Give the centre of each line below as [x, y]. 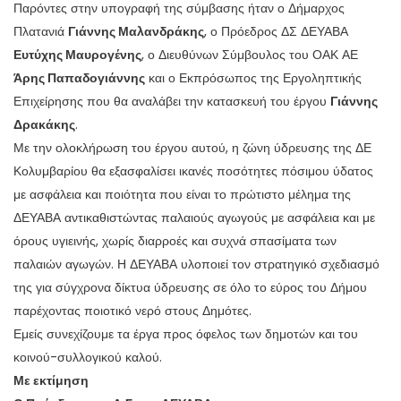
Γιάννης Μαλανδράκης [136, 31]
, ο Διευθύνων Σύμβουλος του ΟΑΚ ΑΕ [250, 55]
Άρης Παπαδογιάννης [79, 78]
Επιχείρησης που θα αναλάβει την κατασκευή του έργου [172, 101]
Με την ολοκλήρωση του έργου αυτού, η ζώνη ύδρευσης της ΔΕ [192, 148]
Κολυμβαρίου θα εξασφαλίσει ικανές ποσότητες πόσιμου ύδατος [193, 171]
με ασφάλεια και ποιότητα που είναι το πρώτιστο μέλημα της [182, 194]
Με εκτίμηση [51, 380]
